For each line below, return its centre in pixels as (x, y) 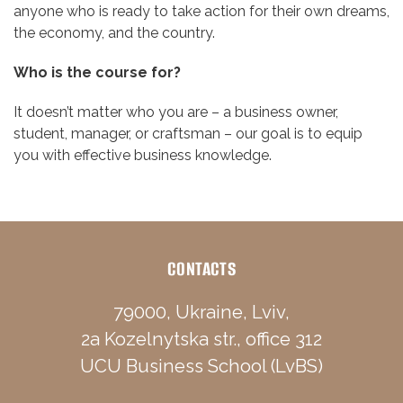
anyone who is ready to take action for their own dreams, (201, 11)
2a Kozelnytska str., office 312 (201, 339)
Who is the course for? (97, 72)
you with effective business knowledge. (143, 155)
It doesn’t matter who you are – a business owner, (176, 112)
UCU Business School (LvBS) (201, 366)
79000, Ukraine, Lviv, (201, 312)
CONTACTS (201, 268)
